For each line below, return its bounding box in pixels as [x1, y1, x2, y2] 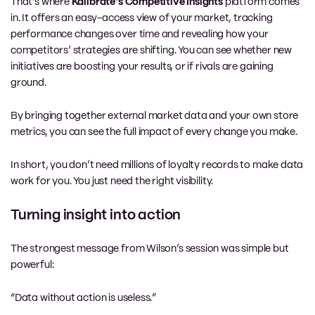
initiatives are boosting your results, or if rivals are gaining [11, 61, 274, 72]
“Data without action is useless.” [11, 292, 157, 303]
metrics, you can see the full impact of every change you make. [11, 127, 297, 137]
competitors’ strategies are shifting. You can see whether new [11, 45, 292, 56]
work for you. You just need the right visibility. [11, 176, 214, 186]
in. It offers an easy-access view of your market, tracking [11, 13, 273, 23]
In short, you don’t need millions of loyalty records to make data [11, 160, 304, 170]
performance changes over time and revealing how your [11, 29, 269, 39]
